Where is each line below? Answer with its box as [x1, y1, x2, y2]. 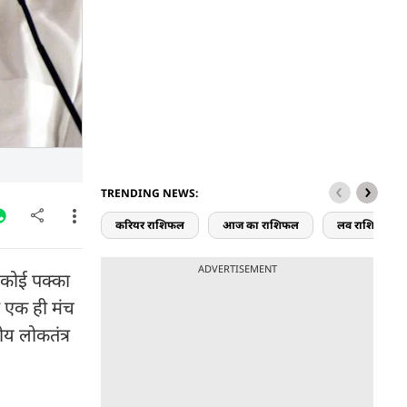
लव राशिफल [337, 217, 392, 233]
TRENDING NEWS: [101, 185, 198, 201]
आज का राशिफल [223, 217, 299, 233]
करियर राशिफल [115, 217, 184, 233]
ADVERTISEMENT [197, 262, 277, 275]
